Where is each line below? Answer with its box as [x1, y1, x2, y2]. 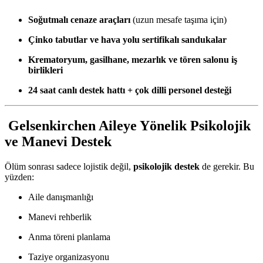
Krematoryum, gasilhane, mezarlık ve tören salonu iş [28, 55, 237, 65]
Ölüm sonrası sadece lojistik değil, [5, 161, 133, 171]
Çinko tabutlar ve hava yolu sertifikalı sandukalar [28, 35, 227, 45]
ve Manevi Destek [5, 134, 112, 150]
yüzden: [5, 171, 34, 182]
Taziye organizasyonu [28, 251, 109, 262]
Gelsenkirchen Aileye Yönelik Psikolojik [5, 118, 251, 134]
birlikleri [28, 65, 63, 76]
